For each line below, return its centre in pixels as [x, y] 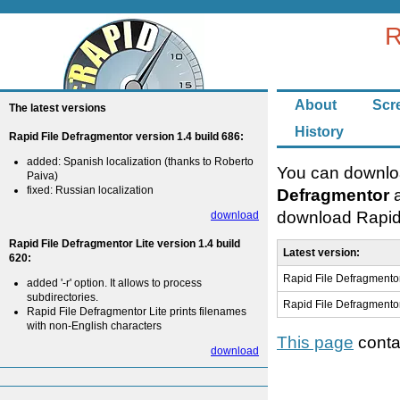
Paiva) [42, 176]
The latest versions [58, 108]
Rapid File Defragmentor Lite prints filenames [137, 312]
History [319, 132]
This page [315, 342]
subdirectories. [62, 297]
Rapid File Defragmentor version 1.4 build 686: [126, 137]
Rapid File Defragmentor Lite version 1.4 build [125, 244]
